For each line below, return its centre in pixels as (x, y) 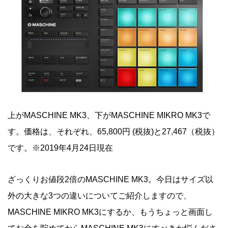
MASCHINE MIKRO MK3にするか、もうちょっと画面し (110, 212)
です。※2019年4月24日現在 (60, 148)
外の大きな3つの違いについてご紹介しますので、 (99, 196)
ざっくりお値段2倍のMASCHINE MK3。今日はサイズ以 (110, 180)
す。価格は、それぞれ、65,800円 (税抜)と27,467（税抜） (113, 132)
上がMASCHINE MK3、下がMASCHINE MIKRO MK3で (109, 116)
